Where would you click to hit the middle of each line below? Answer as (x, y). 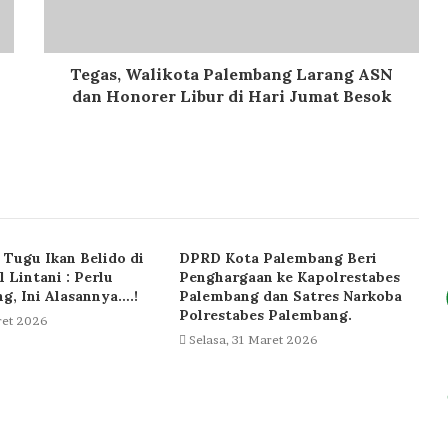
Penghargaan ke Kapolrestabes (289, 277)
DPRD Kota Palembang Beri (277, 258)
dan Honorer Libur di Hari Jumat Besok (231, 96)
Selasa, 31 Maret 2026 (253, 340)
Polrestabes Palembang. (265, 315)
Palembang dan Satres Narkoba (290, 296)
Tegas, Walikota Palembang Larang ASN (231, 74)
